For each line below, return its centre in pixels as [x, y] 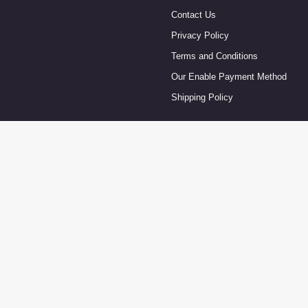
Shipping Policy [202, 97]
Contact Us [194, 14]
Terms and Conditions [214, 56]
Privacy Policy [200, 35]
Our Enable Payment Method [229, 76]
